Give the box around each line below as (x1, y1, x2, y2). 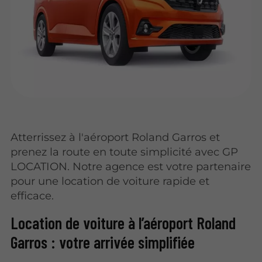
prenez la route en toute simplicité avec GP (11, 144, 239, 158)
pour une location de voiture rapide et (11, 174, 210, 188)
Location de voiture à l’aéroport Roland (11, 212, 236, 233)
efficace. (11, 188, 54, 202)
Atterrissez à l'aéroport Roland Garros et (11, 130, 220, 144)
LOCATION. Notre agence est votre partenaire (11, 159, 251, 173)
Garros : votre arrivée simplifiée (11, 232, 195, 252)
